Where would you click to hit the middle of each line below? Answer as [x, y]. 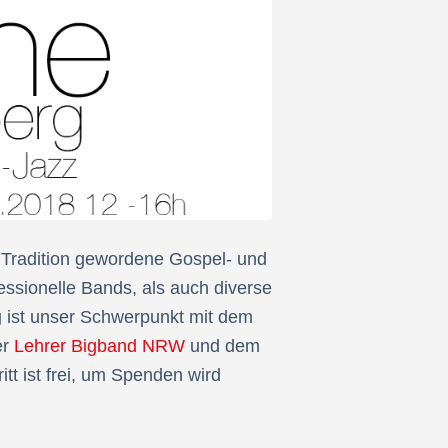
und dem [222, 346]
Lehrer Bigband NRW [99, 346]
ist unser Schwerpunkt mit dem [127, 317]
